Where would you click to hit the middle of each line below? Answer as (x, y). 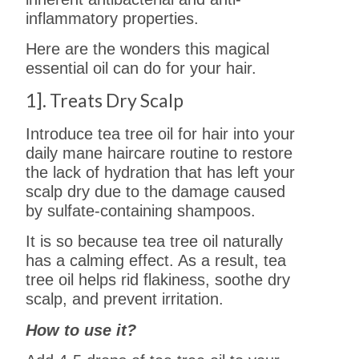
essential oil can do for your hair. (141, 69)
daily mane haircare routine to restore (159, 153)
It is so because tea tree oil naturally (155, 242)
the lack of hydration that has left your (161, 172)
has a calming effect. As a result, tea (156, 261)
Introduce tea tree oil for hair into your (161, 133)
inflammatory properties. (113, 19)
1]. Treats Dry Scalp (105, 100)
